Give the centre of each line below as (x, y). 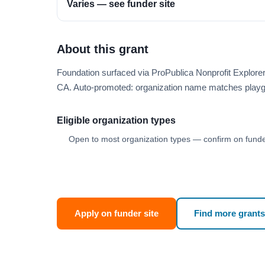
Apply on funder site (117, 213)
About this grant (103, 49)
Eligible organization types (116, 120)
